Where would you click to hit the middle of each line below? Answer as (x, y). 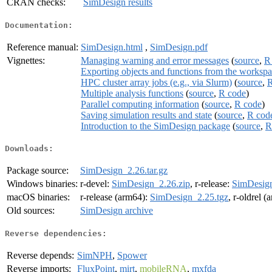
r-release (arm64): (115, 197)
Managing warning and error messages (155, 60)
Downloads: (29, 149)
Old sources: (31, 211)
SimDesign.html (112, 47)
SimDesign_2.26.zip (151, 184)
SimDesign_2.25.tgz (189, 197)
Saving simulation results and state (146, 115)
